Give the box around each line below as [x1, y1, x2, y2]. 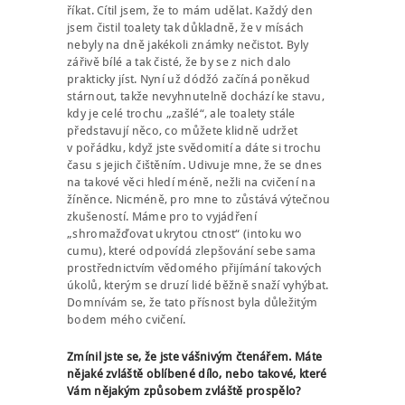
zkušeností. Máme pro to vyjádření [67, 210, 257, 224]
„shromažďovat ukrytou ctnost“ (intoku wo [67, 227, 303, 241]
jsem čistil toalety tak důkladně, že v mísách [67, 21, 305, 35]
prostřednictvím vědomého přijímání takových [67, 261, 322, 276]
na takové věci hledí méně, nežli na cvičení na [67, 175, 316, 190]
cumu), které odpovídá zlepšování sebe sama [67, 244, 316, 259]
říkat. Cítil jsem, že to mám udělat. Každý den [67, 4, 313, 18]
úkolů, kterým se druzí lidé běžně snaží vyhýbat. [67, 278, 329, 293]
